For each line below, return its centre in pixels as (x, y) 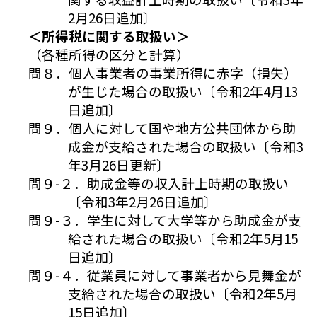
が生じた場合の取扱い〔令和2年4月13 (183, 91)
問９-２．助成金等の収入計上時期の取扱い (158, 183)
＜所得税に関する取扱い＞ (109, 36)
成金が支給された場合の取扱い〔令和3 (186, 146)
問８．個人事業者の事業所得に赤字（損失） (162, 73)
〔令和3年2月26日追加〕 (143, 202)
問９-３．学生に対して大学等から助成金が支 (165, 220)
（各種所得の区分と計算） (109, 54)
